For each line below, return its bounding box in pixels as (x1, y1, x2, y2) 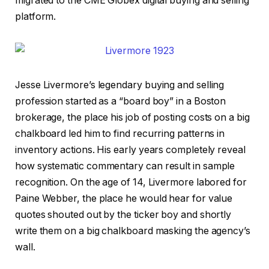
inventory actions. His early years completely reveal (15, 144, 246, 156)
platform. (15, 11, 56, 23)
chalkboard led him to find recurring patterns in (15, 127, 225, 139)
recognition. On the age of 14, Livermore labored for (15, 176, 247, 188)
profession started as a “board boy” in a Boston (15, 95, 226, 107)
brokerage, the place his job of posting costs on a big (15, 111, 250, 123)
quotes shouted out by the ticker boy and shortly (15, 208, 232, 220)
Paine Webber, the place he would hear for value (15, 192, 233, 204)
